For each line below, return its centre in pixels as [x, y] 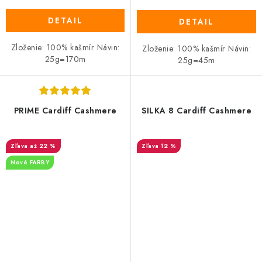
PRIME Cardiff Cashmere [65, 110]
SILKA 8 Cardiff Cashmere [196, 110]
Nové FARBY [30, 162]
